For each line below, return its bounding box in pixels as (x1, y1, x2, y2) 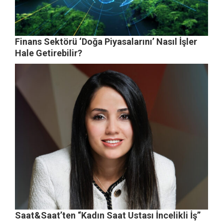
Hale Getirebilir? (15, 47, 82, 58)
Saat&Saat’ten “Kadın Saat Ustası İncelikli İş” (15, 210, 201, 221)
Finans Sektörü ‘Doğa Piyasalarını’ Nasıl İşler (15, 36, 197, 47)
